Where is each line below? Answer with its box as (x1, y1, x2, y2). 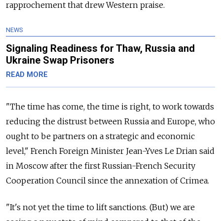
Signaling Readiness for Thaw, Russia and (6, 42, 195, 54)
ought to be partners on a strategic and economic (6, 131, 195, 141)
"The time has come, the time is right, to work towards (6, 101, 214, 111)
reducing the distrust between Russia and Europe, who (6, 116, 215, 126)
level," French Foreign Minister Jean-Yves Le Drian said (6, 146, 215, 156)
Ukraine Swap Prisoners (6, 54, 114, 66)
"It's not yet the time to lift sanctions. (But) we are (6, 202, 195, 212)
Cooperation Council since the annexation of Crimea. (6, 175, 209, 185)
